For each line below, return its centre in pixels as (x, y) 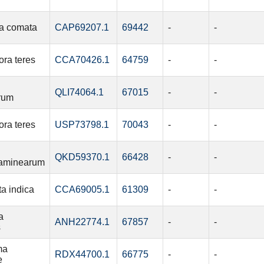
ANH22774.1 (82, 222)
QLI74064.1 (79, 93)
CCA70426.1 (82, 60)
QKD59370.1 (82, 157)
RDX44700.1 (82, 255)
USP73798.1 (82, 125)
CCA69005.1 (82, 190)
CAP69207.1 (82, 28)
